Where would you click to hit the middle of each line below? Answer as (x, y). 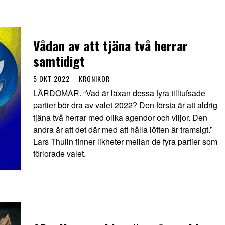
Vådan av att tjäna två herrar (110, 45)
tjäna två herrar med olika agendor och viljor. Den (120, 117)
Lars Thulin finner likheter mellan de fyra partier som (125, 141)
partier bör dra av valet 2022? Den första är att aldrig (125, 105)
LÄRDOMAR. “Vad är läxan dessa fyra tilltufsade (119, 93)
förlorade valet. (60, 153)
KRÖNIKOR (94, 78)
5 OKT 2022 (51, 78)
